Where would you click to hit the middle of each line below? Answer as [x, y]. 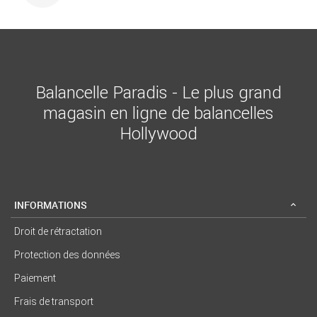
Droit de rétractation [58, 231]
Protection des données [67, 254]
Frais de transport [54, 301]
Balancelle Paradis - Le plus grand [158, 92]
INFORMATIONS [51, 205]
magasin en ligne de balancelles [158, 113]
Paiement [35, 278]
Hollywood [158, 133]
